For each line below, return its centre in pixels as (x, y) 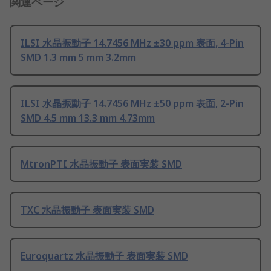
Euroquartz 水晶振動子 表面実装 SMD (104, 256)
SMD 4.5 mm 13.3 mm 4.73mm (88, 118)
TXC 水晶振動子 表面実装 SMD (87, 210)
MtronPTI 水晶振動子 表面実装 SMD (101, 164)
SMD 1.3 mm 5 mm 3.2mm (78, 58)
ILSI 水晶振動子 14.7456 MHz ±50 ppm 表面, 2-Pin (132, 104)
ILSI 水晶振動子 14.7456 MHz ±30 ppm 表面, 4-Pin (132, 43)
